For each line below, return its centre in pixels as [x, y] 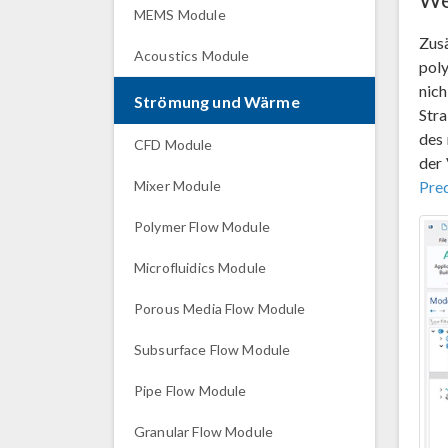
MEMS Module [180, 14]
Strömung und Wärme [217, 101]
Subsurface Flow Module [212, 349]
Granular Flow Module [203, 431]
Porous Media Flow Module [220, 308]
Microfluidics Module [200, 267]
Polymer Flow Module [202, 226]
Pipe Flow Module [190, 390]
